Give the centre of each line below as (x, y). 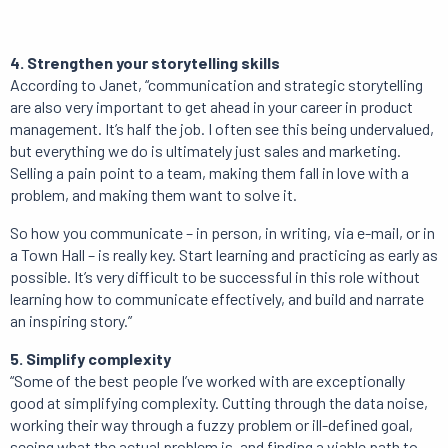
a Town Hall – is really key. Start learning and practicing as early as (224, 255)
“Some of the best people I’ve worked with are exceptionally (207, 381)
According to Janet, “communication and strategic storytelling (216, 85)
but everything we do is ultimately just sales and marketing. (205, 151)
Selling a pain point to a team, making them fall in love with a (209, 173)
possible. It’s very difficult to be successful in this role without (215, 277)
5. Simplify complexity (90, 359)
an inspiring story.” (71, 321)
